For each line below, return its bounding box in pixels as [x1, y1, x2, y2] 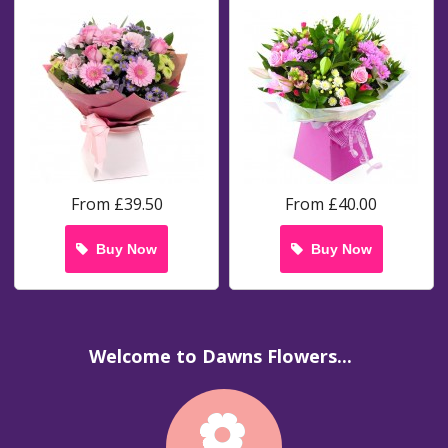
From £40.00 [285, 192, 378, 215]
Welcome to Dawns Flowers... [88, 344, 352, 369]
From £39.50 [70, 192, 163, 215]
